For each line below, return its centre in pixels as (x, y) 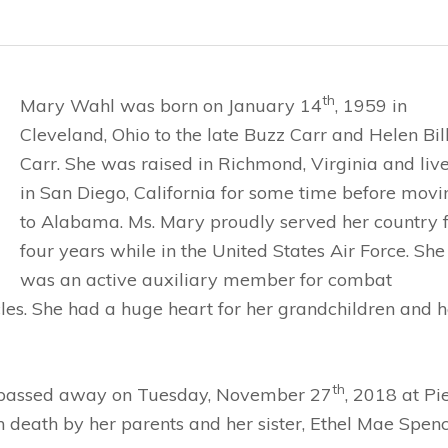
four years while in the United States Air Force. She (232, 250)
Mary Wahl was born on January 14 (171, 105)
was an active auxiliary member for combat (206, 279)
